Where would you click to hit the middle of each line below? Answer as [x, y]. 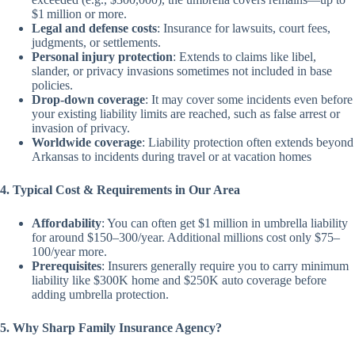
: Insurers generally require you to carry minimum [225, 266]
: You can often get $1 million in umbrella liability [225, 223]
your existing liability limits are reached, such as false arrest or [186, 114]
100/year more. [69, 252]
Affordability [67, 223]
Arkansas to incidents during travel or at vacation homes [172, 157]
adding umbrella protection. [100, 294]
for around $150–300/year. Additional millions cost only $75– [186, 237]
